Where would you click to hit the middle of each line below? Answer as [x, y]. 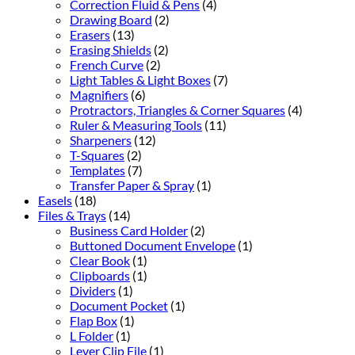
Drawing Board [111, 19]
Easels [55, 200]
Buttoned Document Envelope [153, 245]
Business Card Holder [129, 230]
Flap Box [94, 320]
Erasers [90, 34]
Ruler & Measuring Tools [136, 124]
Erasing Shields [111, 49]
